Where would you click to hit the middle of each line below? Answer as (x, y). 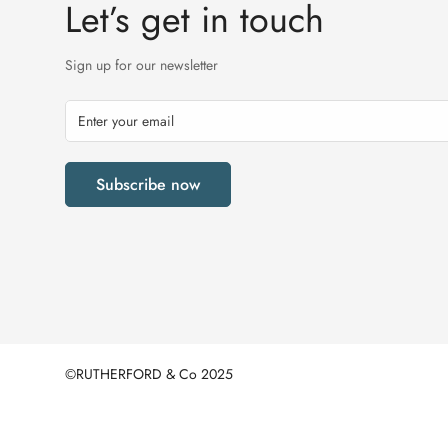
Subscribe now (148, 184)
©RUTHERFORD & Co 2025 (149, 373)
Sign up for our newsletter (141, 64)
